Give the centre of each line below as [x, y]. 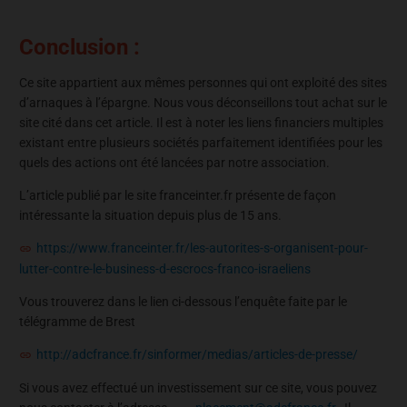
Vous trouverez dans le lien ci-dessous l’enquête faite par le [183, 302]
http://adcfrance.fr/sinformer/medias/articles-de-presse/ [197, 355]
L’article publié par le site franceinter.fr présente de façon [178, 195]
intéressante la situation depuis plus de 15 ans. [150, 215]
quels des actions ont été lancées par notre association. [174, 162]
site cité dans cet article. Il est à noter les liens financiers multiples [201, 122]
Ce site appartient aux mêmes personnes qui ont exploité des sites [203, 82]
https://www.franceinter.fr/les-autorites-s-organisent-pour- [202, 248]
